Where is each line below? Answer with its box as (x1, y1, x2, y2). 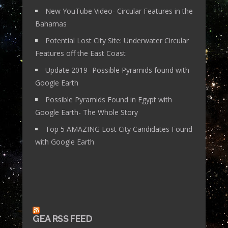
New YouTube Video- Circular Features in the (45, 6, 193, 16)
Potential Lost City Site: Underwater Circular (45, 35, 189, 45)
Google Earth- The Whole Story (35, 107, 138, 117)
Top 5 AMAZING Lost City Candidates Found (45, 124, 192, 134)
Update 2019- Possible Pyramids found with (45, 65, 189, 75)
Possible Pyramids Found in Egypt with (45, 94, 172, 104)
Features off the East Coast (35, 48, 126, 58)
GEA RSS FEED (33, 213, 93, 224)
